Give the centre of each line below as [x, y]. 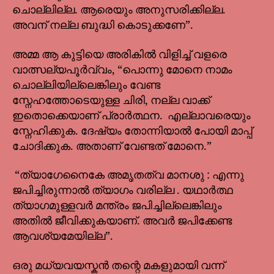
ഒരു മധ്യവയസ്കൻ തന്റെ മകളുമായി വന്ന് [118, 265]
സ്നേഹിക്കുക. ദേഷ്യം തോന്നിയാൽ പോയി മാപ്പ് [132, 131]
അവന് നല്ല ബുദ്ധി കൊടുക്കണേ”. [104, 26]
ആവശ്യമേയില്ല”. [63, 237]
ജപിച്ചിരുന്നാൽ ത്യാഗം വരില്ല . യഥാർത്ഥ [123, 191]
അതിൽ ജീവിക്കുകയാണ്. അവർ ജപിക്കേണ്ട [122, 221]
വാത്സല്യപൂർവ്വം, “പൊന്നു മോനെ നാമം [122, 70]
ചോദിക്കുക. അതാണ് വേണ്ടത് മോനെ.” [112, 146]
